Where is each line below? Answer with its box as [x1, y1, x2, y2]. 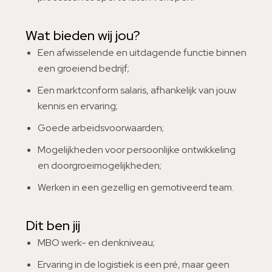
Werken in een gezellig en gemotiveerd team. [38, 181, 234, 194]
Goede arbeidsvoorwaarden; [38, 121, 164, 134]
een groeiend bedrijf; [38, 62, 129, 75]
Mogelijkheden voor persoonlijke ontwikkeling [38, 143, 236, 156]
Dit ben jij [25, 217, 80, 234]
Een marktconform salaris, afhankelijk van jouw [38, 84, 236, 97]
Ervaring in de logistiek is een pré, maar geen [38, 258, 229, 271]
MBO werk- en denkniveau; [38, 236, 155, 249]
